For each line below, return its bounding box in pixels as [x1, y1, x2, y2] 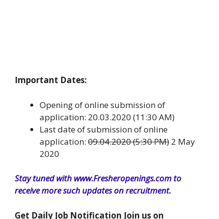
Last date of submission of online [40, 123, 168, 135]
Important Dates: [15, 74, 87, 86]
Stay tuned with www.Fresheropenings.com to [15, 173, 181, 184]
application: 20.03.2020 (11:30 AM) [40, 111, 175, 123]
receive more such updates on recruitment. [15, 185, 171, 196]
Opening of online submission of [40, 99, 165, 110]
